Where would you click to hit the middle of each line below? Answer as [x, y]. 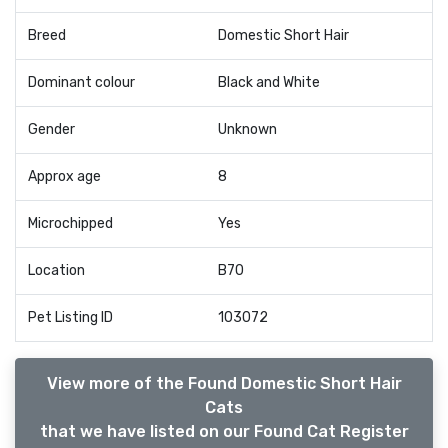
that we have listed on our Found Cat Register [224, 432]
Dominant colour [81, 83]
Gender [51, 130]
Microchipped [70, 224]
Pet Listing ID [70, 318]
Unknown [247, 130]
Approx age [64, 177]
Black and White [269, 83]
